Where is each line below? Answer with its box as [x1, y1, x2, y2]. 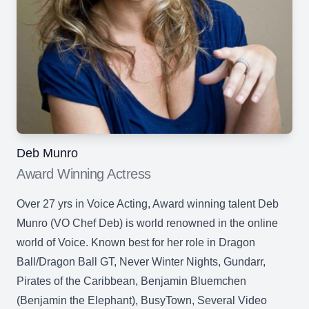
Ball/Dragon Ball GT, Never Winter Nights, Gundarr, [17, 256, 266, 268]
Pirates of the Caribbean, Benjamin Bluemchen [17, 275, 246, 287]
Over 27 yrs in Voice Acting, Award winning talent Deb [17, 198, 279, 210]
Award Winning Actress [17, 166, 151, 181]
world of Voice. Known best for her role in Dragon [17, 237, 255, 248]
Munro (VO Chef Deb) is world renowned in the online [17, 217, 278, 229]
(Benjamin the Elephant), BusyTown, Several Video [17, 295, 267, 306]
